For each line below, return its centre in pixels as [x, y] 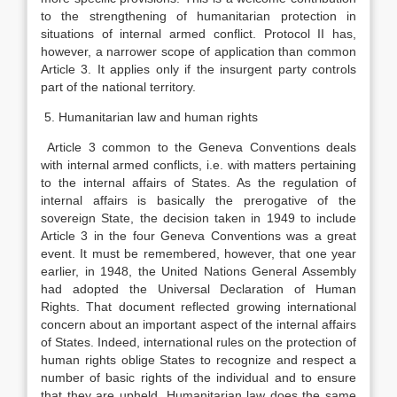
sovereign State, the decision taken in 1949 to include [198, 218]
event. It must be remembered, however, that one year [198, 253]
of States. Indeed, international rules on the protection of [198, 342]
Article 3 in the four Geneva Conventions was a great [198, 236]
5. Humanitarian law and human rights [149, 117]
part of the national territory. [118, 87]
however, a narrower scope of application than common [198, 51]
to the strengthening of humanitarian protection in [198, 16]
